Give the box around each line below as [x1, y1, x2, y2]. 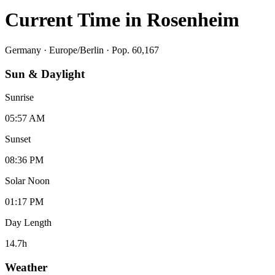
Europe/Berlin [49, 44, 104, 55]
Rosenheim [147, 9, 239, 31]
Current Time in [5, 9, 147, 31]
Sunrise [5, 92, 34, 103]
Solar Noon [5, 176, 50, 187]
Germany [5, 44, 41, 55]
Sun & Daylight [5, 67, 85, 80]
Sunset [5, 134, 31, 145]
